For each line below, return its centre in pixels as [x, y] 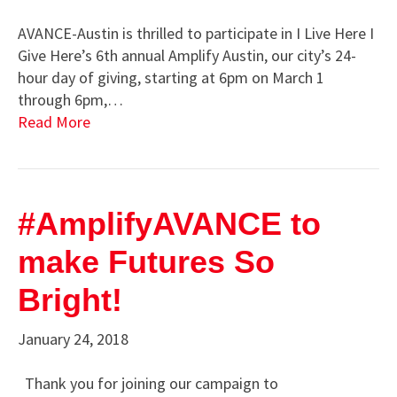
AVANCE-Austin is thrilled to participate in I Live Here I [196, 34]
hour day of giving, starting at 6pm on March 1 [171, 78]
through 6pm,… [70, 100]
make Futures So [146, 262]
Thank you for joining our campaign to [148, 384]
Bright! [70, 300]
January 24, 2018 [73, 339]
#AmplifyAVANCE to [169, 224]
